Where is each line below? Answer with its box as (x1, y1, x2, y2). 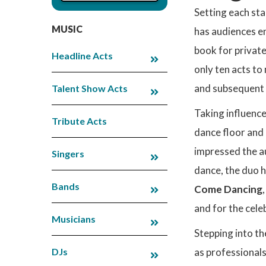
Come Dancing (194, 182, 262, 195)
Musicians (52, 213, 96, 224)
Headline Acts (52, 49, 113, 61)
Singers (52, 147, 84, 159)
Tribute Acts (52, 115, 107, 126)
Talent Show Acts (52, 82, 128, 94)
